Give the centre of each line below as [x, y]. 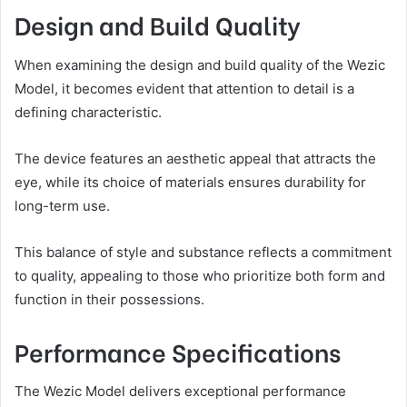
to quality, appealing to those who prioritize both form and [200, 275]
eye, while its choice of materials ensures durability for [190, 182]
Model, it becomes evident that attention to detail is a [184, 88]
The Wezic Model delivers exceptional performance [180, 392]
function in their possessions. [109, 299]
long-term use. [62, 205]
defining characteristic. [88, 112]
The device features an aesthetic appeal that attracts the [195, 158]
